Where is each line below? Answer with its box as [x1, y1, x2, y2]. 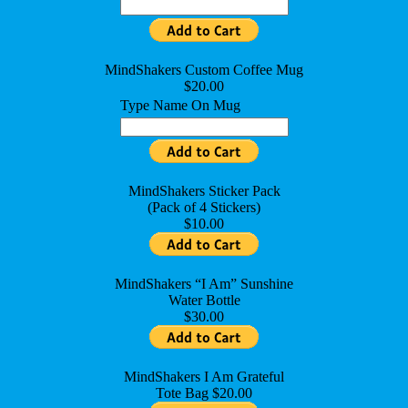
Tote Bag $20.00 [156, 385, 252, 402]
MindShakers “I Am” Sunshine [115, 276, 293, 292]
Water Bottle [168, 292, 240, 309]
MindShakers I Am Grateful [124, 369, 284, 385]
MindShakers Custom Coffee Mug [105, 62, 303, 78]
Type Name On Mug [119, 97, 240, 114]
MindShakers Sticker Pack [127, 183, 280, 199]
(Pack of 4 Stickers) [148, 199, 260, 216]
